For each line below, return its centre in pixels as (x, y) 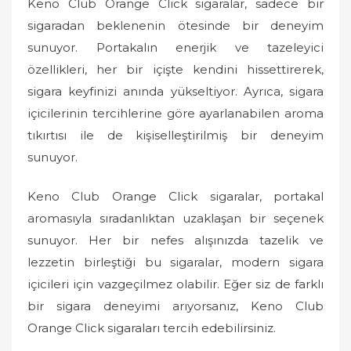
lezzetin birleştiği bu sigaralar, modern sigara (175, 262)
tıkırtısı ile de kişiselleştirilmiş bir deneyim (175, 135)
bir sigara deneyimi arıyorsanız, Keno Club (175, 306)
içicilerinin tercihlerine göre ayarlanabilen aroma (175, 113)
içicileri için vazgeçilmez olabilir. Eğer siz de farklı (175, 284)
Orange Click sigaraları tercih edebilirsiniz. (152, 328)
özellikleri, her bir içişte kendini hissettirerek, (175, 69)
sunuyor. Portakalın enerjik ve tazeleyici (175, 47)
